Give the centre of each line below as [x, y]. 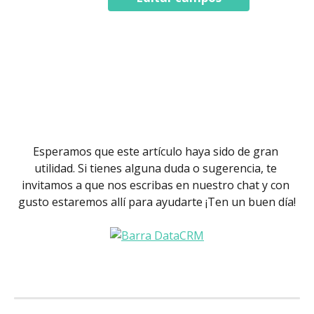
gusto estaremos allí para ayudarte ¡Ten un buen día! [157, 202]
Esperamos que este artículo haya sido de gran [157, 151]
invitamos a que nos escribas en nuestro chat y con [157, 185]
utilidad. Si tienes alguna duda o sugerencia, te [157, 168]
